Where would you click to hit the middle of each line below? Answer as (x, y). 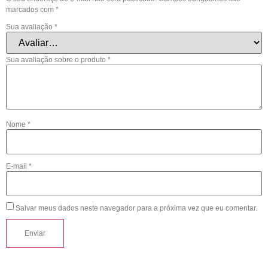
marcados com (31, 10)
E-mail (17, 167)
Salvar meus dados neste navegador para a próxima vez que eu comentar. (136, 208)
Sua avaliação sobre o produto (57, 60)
